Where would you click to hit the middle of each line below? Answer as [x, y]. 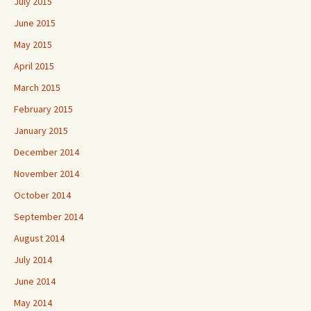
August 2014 [39, 238]
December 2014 [47, 152]
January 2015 [41, 130]
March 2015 [37, 87]
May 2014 [33, 302]
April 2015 [34, 66]
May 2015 [33, 44]
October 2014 [42, 195]
